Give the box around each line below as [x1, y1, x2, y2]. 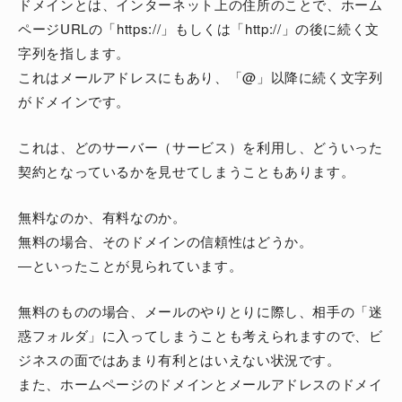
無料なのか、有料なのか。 [18, 207, 187, 227]
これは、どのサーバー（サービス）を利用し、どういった [18, 137, 383, 157]
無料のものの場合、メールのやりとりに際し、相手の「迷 [18, 301, 383, 321]
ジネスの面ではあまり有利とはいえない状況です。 [18, 350, 341, 370]
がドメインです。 [18, 92, 131, 111]
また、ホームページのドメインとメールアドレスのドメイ [18, 374, 383, 394]
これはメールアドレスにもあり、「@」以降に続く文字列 [18, 67, 383, 87]
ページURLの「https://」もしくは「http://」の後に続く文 [18, 19, 380, 39]
